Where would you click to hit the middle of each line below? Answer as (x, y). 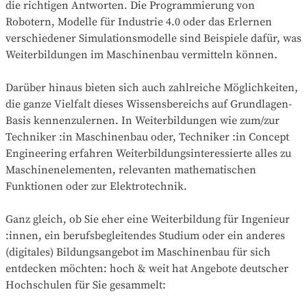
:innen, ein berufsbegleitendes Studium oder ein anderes (145, 235)
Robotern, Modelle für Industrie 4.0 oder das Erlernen (139, 22)
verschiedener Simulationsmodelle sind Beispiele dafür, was (153, 38)
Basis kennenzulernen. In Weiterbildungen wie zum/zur (143, 120)
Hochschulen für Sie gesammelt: (86, 285)
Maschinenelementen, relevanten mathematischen (131, 170)
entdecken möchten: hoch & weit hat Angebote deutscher (147, 268)
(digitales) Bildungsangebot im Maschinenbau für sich (138, 252)
